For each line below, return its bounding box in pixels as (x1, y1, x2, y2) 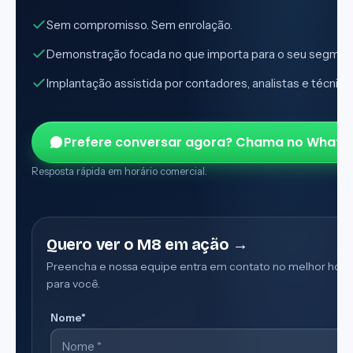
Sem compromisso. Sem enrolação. (46, 17, 232, 32)
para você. (46, 276, 100, 291)
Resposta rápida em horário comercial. (32, 164, 207, 177)
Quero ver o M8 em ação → (46, 234, 248, 254)
